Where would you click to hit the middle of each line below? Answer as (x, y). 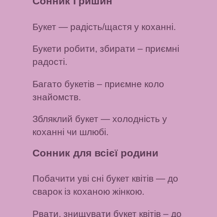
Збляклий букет (66, 119)
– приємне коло (130, 84)
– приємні (157, 49)
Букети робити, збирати (84, 49)
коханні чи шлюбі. (71, 132)
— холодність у (133, 119)
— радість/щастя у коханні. (116, 27)
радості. (50, 62)
